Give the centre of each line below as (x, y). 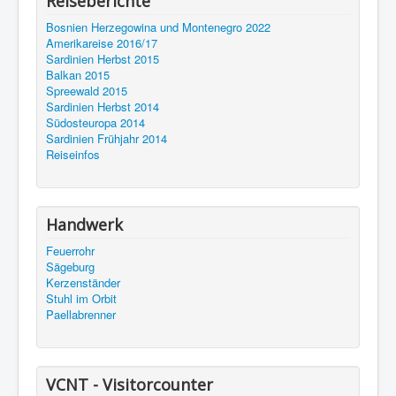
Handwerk (84, 225)
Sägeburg (70, 267)
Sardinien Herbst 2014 (103, 107)
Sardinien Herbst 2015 (103, 59)
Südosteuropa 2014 (95, 123)
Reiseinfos (73, 155)
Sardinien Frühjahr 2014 (107, 139)
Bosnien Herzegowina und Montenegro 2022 (158, 27)
